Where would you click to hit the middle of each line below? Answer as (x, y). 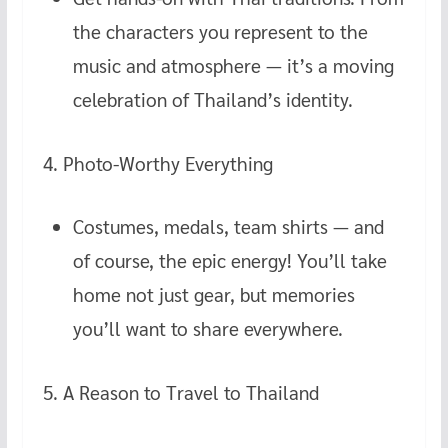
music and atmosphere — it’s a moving (233, 65)
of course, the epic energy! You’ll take (229, 259)
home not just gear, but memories (213, 293)
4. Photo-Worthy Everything (157, 163)
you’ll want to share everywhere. (207, 327)
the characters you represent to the (220, 31)
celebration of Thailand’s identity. (212, 99)
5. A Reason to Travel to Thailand (180, 391)
